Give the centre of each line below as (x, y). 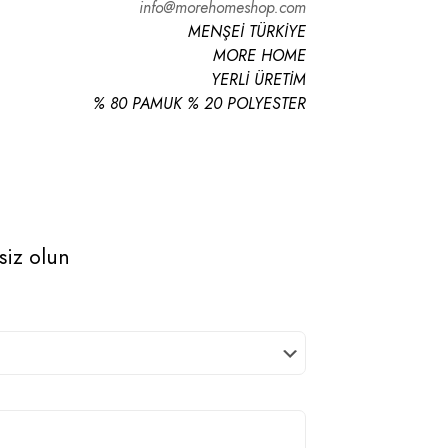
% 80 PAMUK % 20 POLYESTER (199, 103)
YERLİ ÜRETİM (258, 79)
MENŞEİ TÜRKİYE (247, 31)
